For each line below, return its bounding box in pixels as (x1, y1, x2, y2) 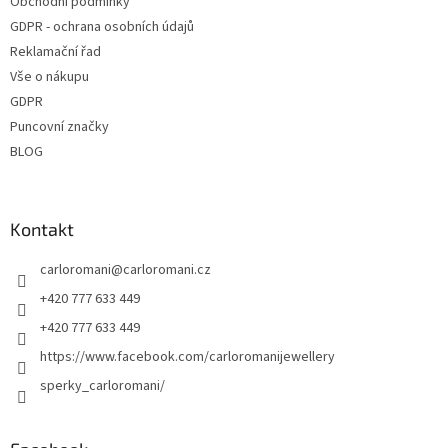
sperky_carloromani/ (40, 376, 165, 397)
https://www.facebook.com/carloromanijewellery (40, 347, 335, 368)
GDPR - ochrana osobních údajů (10, 17, 194, 38)
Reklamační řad (10, 42, 101, 63)
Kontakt (10, 218, 74, 241)
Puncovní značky (10, 117, 109, 138)
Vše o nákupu (10, 67, 89, 88)
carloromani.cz (123, 260, 211, 281)
